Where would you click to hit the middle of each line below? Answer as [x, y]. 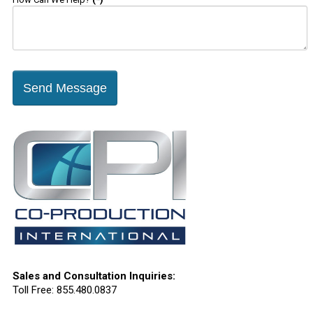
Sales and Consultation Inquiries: [94, 276]
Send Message [65, 88]
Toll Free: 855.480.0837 [65, 290]
